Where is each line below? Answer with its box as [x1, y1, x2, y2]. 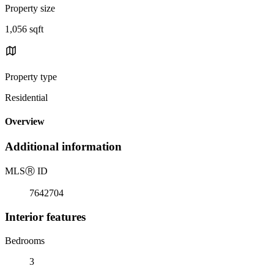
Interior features [5, 210, 86, 223]
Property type [5, 71, 57, 82]
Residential [5, 92, 48, 103]
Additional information [5, 140, 122, 154]
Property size [5, 2, 55, 13]
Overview [5, 116, 45, 127]
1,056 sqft [5, 23, 43, 34]
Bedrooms [5, 235, 45, 246]
